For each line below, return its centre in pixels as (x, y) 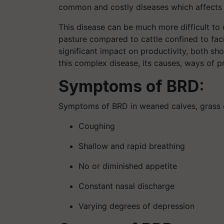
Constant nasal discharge (126, 186)
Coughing (97, 126)
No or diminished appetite (128, 166)
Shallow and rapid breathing (132, 146)
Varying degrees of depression (136, 206)
